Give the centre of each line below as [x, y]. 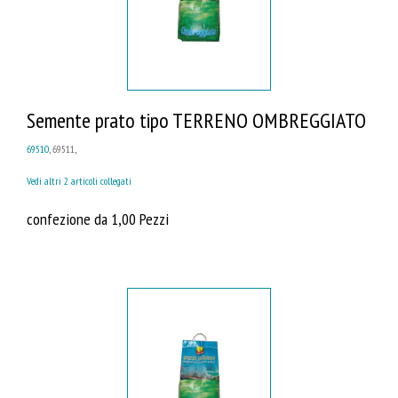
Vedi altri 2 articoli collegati [79, 180]
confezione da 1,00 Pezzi [98, 218]
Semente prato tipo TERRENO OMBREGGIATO [196, 120]
